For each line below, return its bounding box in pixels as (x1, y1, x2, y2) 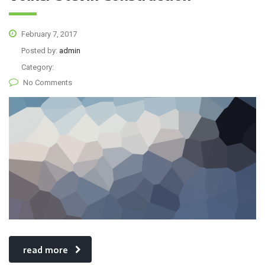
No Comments (23, 77, 72, 87)
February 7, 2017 (20, 29, 77, 38)
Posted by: (21, 46, 59, 55)
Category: (21, 62, 54, 72)
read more (23, 244, 68, 255)
